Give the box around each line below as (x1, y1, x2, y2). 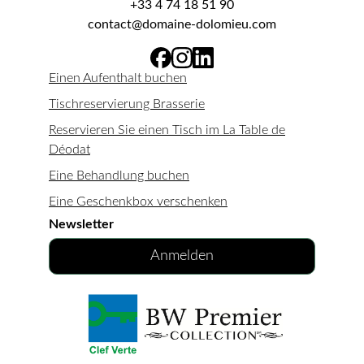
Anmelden (150, 248, 214, 263)
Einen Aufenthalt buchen (49, 71, 187, 84)
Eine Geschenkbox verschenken (49, 194, 227, 208)
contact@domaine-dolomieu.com (88, 17, 276, 31)
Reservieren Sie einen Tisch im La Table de (49, 123, 285, 136)
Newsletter (49, 217, 114, 231)
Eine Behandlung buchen (49, 168, 189, 182)
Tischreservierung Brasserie (49, 97, 205, 110)
